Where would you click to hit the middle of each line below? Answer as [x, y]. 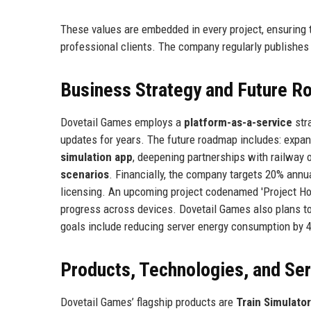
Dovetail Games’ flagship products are [148, 302]
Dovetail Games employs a [122, 122]
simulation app [96, 157]
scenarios [85, 174]
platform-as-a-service [238, 122]
